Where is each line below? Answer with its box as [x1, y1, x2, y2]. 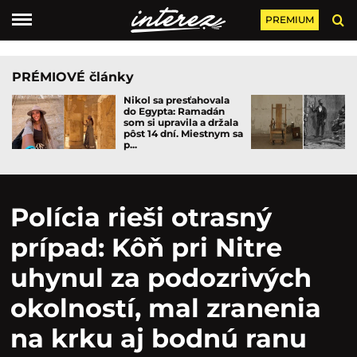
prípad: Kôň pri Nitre [10, 232, 282, 263]
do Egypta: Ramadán [124, 105, 225, 117]
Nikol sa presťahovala [124, 94, 229, 106]
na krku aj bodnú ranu [10, 323, 307, 354]
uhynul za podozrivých [10, 262, 312, 293]
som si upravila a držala [124, 116, 238, 128]
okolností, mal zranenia [10, 292, 321, 324]
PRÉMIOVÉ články [12, 69, 134, 84]
